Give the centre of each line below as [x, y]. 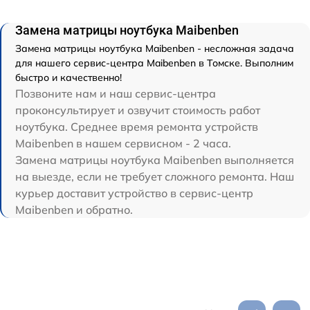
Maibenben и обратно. [74, 210]
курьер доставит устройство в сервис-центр [134, 193]
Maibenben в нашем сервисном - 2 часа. [123, 143]
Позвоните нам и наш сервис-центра [116, 93]
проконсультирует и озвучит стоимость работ [138, 110]
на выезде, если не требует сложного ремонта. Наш [155, 176]
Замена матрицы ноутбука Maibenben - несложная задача [155, 48]
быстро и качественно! [69, 77]
